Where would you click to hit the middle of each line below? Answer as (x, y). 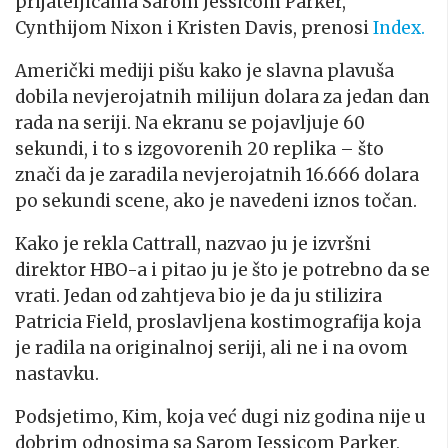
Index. (401, 27)
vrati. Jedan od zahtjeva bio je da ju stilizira (198, 295)
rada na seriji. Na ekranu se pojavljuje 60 (190, 122)
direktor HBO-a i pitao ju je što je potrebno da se (222, 269)
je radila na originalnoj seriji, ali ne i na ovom (211, 347)
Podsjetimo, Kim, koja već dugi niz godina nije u (220, 416)
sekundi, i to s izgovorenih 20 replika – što (199, 148)
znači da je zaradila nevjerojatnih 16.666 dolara (217, 174)
